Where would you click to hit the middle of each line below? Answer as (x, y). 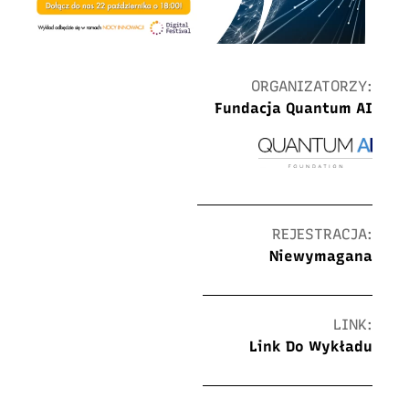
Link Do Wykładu (311, 347)
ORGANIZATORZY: (311, 87)
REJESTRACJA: (322, 235)
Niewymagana (321, 257)
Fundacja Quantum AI (293, 109)
